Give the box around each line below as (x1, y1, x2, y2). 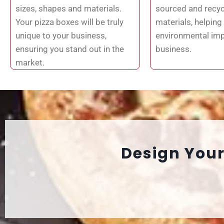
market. (15, 57, 44, 67)
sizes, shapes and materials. (15, 3, 121, 13)
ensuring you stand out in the (15, 43, 124, 54)
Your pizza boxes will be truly (15, 16, 123, 27)
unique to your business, (15, 30, 106, 40)
